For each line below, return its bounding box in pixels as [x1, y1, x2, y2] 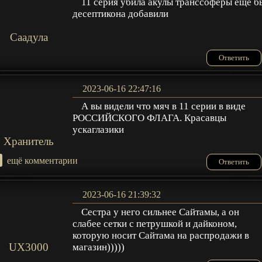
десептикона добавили [73, 8, 169, 19]
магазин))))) [73, 241, 125, 253]
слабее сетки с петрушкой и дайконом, [73, 218, 237, 229]
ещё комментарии [7, 156, 78, 166]
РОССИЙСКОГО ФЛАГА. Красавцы [73, 112, 227, 124]
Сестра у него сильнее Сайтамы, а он [81, 206, 240, 218]
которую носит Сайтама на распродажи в [73, 229, 250, 241]
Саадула [9, 30, 48, 43]
